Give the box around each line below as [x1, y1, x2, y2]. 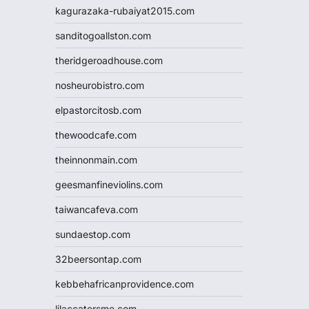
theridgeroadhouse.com [55, 54, 163, 66]
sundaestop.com [55, 228, 130, 240]
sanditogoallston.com [55, 30, 151, 41]
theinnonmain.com [55, 154, 137, 166]
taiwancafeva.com [55, 203, 138, 215]
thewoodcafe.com [55, 129, 137, 141]
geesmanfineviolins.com [55, 179, 163, 190]
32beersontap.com [55, 253, 141, 265]
